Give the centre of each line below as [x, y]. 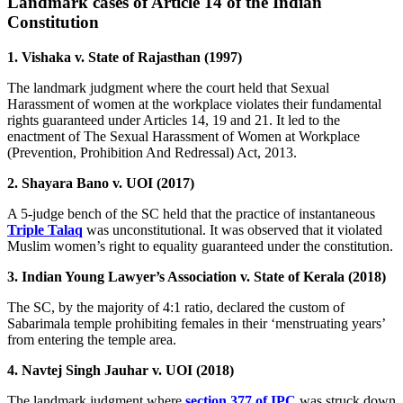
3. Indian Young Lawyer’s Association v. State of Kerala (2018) [197, 276]
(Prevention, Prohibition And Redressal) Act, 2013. [152, 152]
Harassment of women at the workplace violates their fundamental [194, 103]
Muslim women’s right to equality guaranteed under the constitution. [200, 246]
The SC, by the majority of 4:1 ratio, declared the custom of [176, 307]
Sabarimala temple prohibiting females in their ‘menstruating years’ [196, 323]
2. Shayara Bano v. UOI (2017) [101, 183]
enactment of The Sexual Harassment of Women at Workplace [184, 136]
